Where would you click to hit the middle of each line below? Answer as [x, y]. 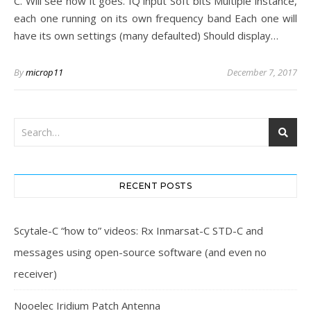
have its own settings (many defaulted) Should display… [146, 35]
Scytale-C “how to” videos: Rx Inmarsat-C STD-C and [138, 230]
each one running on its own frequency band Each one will [155, 18]
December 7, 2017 [262, 72]
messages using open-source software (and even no [140, 252]
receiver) [35, 274]
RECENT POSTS [155, 186]
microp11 [44, 72]
